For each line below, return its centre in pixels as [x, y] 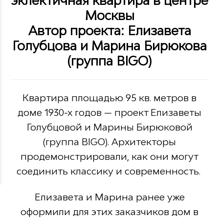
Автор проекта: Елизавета [109, 30]
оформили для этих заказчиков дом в [109, 211]
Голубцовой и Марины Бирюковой [109, 127]
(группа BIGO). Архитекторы [109, 142]
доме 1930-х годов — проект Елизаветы [109, 113]
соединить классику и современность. [109, 171]
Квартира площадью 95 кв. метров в [109, 98]
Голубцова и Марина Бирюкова [109, 45]
